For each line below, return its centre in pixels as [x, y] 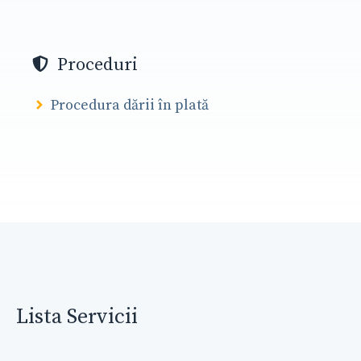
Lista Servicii [77, 317]
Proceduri [97, 65]
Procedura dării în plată [130, 106]
